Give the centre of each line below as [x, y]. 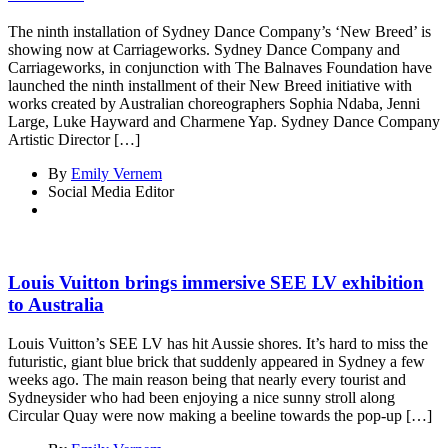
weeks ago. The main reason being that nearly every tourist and [207, 379]
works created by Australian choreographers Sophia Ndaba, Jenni [214, 104]
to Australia [56, 305]
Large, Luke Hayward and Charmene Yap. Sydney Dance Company [224, 122]
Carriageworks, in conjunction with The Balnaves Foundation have [220, 68]
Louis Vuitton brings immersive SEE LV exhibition [216, 283]
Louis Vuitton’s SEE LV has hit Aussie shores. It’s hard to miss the [218, 343]
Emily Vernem [116, 174]
